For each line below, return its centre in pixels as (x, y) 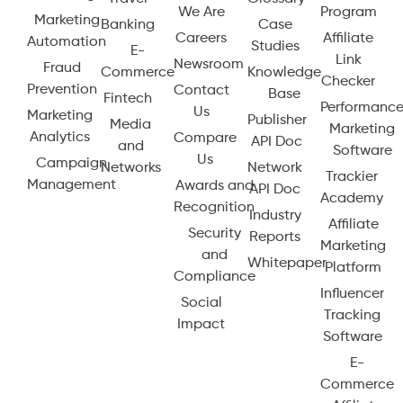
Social (201, 303)
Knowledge (284, 72)
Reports (275, 237)
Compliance (215, 277)
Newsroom (209, 64)
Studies (275, 46)
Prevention (62, 90)
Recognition (215, 207)
